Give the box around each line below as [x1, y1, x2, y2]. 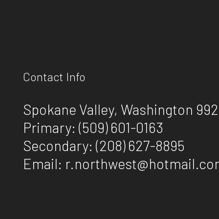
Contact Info [23, 69, 86, 84]
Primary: [23, 118, 79, 136]
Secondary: [23, 136, 96, 154]
